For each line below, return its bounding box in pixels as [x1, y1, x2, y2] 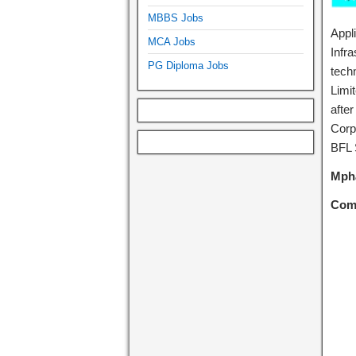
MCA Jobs [148, 35, 195, 48]
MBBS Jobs [148, 11, 203, 24]
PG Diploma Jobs [148, 59, 229, 72]
